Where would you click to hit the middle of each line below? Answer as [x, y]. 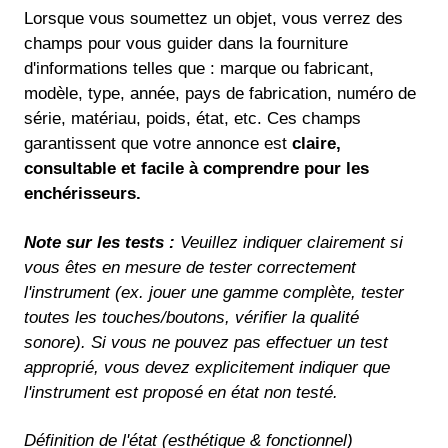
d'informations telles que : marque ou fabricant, [199, 68]
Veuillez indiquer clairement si [291, 242]
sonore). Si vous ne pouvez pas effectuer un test [206, 342]
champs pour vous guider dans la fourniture [186, 43]
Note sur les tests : [102, 242]
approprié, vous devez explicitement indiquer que [207, 367]
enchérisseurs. [82, 193]
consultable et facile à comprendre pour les [196, 168]
